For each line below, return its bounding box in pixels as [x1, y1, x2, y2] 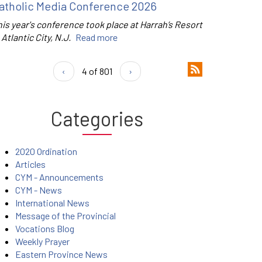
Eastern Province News [15, 249, 108, 260]
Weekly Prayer [15, 236, 70, 247]
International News [15, 197, 89, 209]
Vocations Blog [15, 223, 74, 235]
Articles [15, 158, 46, 170]
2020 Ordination [15, 146, 77, 157]
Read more [75, 32, 118, 43]
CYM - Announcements [15, 171, 104, 183]
